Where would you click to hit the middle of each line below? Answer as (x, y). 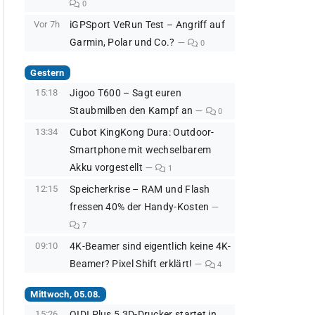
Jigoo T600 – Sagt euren (126, 94)
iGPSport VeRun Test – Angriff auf (147, 25)
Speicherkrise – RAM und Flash (140, 190)
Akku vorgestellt (106, 168)
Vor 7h (47, 25)
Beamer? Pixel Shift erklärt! (131, 264)
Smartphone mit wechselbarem (141, 150)
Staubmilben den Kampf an (131, 111)
